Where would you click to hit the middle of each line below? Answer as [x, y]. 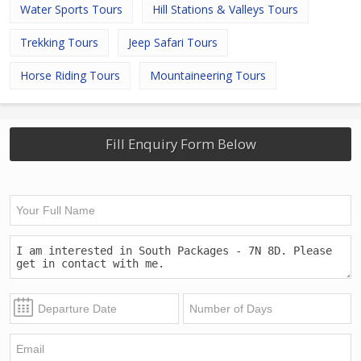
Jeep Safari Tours [173, 43]
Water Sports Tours [71, 10]
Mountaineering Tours [208, 76]
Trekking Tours [59, 43]
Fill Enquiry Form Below [180, 144]
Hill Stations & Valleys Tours [225, 10]
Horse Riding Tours [70, 76]
